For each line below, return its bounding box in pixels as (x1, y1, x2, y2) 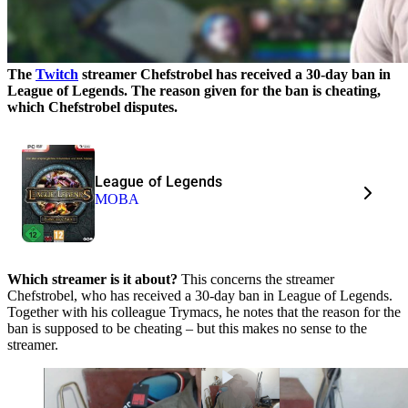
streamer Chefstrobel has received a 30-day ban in (78, 66, 391, 82)
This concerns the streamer (178, 270, 334, 287)
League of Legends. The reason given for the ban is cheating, (7, 82, 381, 98)
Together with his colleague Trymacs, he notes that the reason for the (7, 303, 401, 320)
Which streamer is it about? (7, 270, 178, 287)
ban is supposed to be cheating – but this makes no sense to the (7, 320, 367, 336)
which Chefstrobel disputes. (7, 98, 178, 115)
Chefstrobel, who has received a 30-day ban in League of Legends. (7, 287, 393, 303)
